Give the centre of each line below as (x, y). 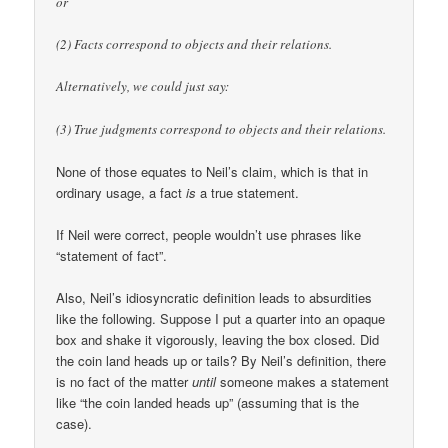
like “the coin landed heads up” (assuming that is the (208, 402)
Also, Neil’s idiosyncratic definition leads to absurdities (214, 297)
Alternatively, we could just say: (143, 86)
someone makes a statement (303, 381)
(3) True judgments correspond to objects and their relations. (221, 128)
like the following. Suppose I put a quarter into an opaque (221, 318)
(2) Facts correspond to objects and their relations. (194, 44)
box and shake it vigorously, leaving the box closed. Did (218, 339)
